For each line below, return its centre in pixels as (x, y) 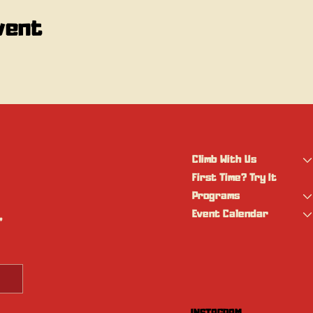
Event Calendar (231, 215)
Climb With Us (225, 160)
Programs (216, 197)
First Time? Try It (235, 179)
